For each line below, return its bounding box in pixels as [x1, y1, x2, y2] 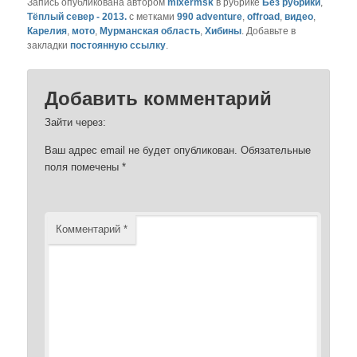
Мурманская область [100, 25, 201, 37]
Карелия [27, 25, 68, 37]
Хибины [205, 25, 242, 37]
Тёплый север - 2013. [27, 11, 127, 23]
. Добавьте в [241, 25, 296, 37]
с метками [127, 11, 178, 23]
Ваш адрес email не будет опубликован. [45, 144, 238, 157]
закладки [27, 40, 71, 52]
